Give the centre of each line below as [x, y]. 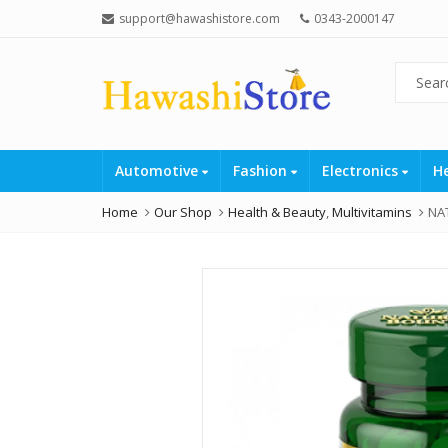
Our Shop [183, 212]
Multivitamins [372, 212]
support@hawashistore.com [199, 18]
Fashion [262, 170]
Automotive [158, 170]
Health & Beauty [277, 212]
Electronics [362, 170]
